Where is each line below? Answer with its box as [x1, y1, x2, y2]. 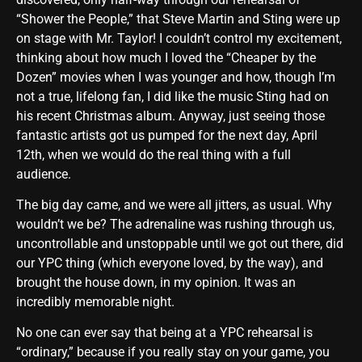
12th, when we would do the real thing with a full [16, 146, 291, 162]
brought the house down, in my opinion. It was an [16, 274, 296, 290]
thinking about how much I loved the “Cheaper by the [16, 49, 316, 65]
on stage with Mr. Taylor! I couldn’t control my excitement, [16, 30, 342, 46]
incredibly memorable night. [16, 293, 175, 309]
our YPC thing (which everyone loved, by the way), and [16, 255, 323, 271]
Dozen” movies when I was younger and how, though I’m [16, 69, 335, 85]
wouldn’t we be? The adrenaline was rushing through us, [16, 216, 335, 232]
